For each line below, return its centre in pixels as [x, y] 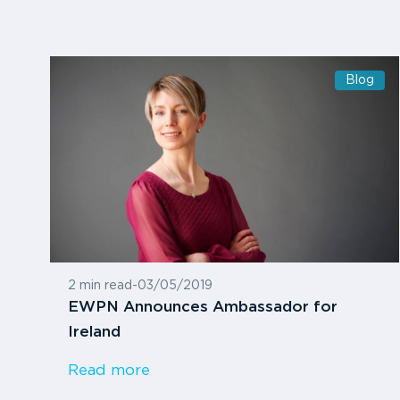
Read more [109, 371]
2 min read [100, 285]
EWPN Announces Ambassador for [203, 307]
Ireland [94, 332]
